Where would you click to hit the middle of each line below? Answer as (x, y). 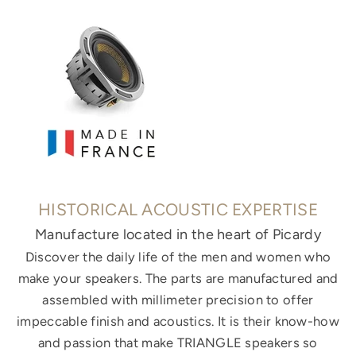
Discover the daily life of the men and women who (178, 257)
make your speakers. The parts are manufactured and (178, 279)
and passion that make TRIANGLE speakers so (178, 343)
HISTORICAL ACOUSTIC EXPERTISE (178, 210)
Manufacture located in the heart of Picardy (178, 235)
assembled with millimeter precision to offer (178, 300)
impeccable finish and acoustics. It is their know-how (178, 321)
